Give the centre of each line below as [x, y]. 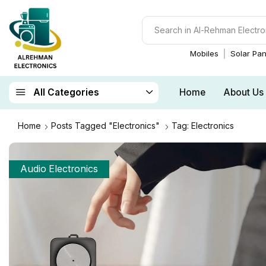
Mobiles [204, 53]
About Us [243, 92]
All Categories [66, 93]
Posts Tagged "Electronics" [105, 125]
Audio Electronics [59, 169]
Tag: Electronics [202, 125]
